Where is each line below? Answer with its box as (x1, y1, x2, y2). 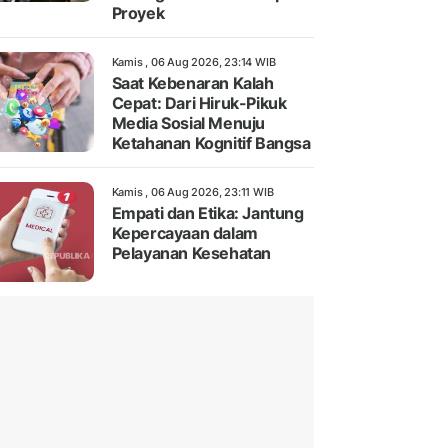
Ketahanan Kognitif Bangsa (111, 133, 311, 154)
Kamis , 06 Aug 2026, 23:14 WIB (111, 55, 276, 70)
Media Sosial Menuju (111, 113, 265, 134)
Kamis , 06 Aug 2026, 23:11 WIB (111, 185, 274, 200)
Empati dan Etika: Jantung (111, 203, 304, 224)
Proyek (111, 3, 165, 24)
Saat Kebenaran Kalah (111, 73, 274, 94)
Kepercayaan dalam (111, 223, 258, 244)
